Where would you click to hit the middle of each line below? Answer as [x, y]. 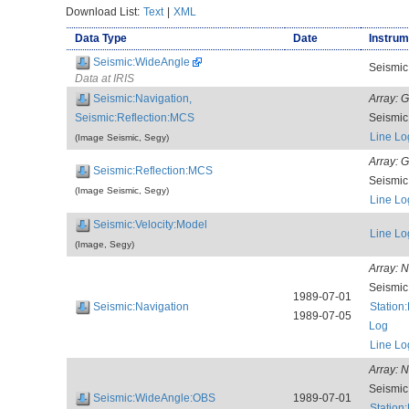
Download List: [105, 11]
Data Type [100, 38]
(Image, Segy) [104, 244]
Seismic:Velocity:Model [150, 224]
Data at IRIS [104, 78]
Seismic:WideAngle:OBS [154, 398]
